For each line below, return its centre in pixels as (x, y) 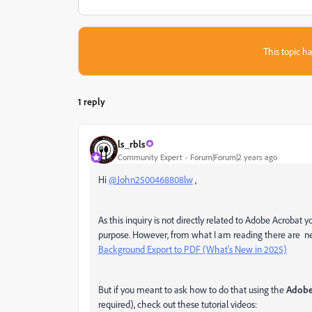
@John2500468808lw (151, 179)
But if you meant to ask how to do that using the (192, 289)
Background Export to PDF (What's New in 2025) (193, 249)
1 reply (92, 101)
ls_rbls (132, 143)
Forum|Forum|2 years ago (234, 157)
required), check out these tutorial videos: (178, 304)
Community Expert (150, 157)
